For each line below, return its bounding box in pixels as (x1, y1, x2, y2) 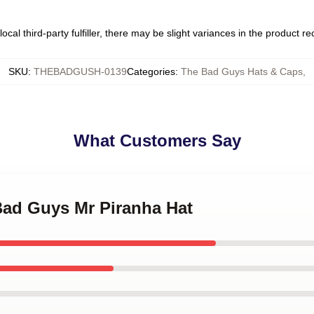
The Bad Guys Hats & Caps (181, 66, 303, 77)
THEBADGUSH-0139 (34, 66, 127, 77)
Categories (127, 66, 175, 77)
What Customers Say (73, 131, 241, 150)
